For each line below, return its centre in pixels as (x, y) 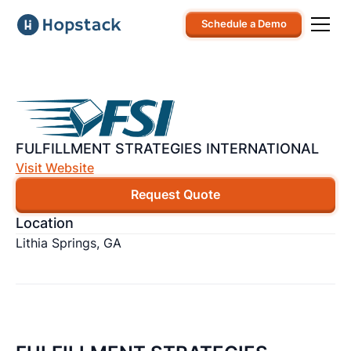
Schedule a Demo (244, 24)
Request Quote (175, 195)
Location (44, 223)
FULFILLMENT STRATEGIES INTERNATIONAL (167, 148)
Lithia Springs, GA (68, 244)
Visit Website (54, 168)
